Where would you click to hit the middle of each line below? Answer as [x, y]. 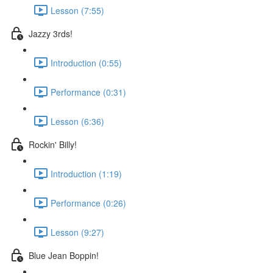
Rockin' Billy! [53, 144]
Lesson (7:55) [77, 10]
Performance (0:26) [88, 203]
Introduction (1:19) [86, 173]
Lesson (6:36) [77, 121]
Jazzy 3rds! [51, 33]
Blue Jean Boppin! [64, 255]
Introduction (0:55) [86, 62]
